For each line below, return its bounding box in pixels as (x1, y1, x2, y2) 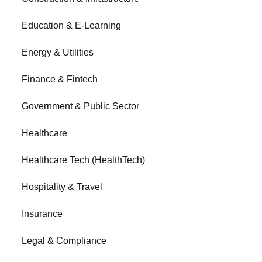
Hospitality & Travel (22, 182, 103, 192)
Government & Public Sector (22, 101, 140, 111)
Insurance (22, 209, 63, 219)
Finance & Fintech (22, 74, 98, 84)
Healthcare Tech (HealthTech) (22, 155, 146, 165)
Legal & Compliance (22, 236, 107, 246)
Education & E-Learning (22, 20, 122, 30)
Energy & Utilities (22, 47, 94, 57)
